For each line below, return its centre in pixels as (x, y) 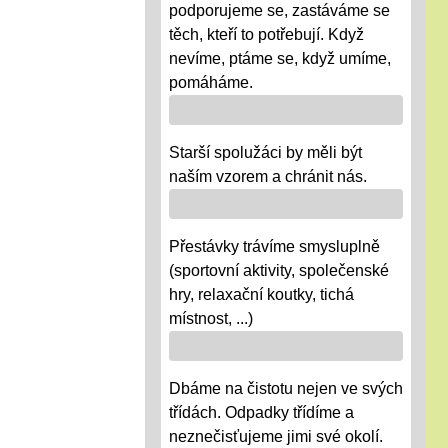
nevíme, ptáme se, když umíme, (280, 59)
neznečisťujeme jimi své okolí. (276, 437)
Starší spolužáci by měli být (265, 153)
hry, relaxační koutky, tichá (261, 295)
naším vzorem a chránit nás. (268, 177)
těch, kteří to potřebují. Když (266, 35)
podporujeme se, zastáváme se (279, 11)
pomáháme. (211, 83)
